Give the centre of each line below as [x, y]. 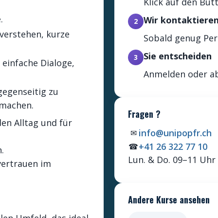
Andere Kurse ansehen [169, 200]
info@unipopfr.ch [175, 133]
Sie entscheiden [178, 56]
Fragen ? [144, 114]
